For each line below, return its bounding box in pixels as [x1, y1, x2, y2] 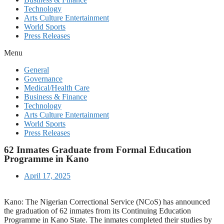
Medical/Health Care [24, 83, 89, 92]
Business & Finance [24, 92, 87, 101]
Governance [24, 74, 62, 83]
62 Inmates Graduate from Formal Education [4, 144, 191, 155]
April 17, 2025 [24, 171, 70, 180]
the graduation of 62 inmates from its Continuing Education [4, 206, 191, 215]
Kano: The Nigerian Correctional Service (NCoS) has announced [4, 197, 210, 206]
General [24, 65, 49, 74]
